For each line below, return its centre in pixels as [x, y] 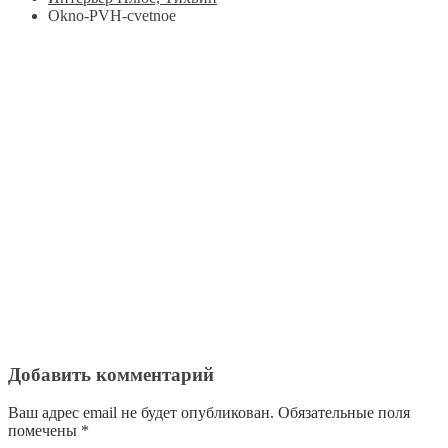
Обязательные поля [342, 413]
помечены [44, 431]
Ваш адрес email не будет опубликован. [141, 413]
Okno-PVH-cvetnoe [112, 15]
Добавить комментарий [111, 374]
